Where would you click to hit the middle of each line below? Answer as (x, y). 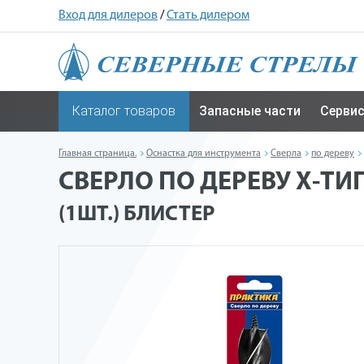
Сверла (286, 154)
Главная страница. (97, 154)
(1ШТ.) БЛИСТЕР (136, 215)
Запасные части (250, 111)
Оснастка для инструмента (204, 154)
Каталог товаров (124, 111)
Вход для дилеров (108, 15)
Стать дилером (208, 15)
